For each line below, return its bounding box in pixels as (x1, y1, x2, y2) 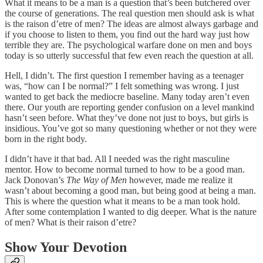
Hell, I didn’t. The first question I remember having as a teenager (5, 70, 244, 80)
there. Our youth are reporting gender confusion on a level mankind (5, 102, 254, 112)
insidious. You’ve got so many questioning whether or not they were (5, 123, 257, 133)
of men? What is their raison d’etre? (5, 217, 136, 227)
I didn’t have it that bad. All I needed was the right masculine (5, 153, 230, 164)
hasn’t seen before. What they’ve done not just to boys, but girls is (5, 112, 248, 123)
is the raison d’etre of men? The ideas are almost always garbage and (5, 18, 258, 29)
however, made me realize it (127, 174, 232, 185)
